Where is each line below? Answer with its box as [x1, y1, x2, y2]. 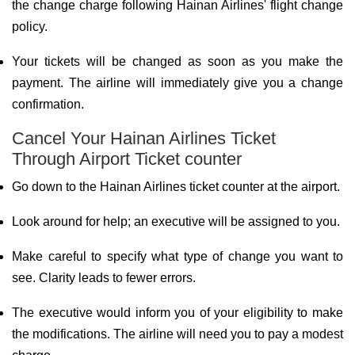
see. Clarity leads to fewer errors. [12, 271, 196, 284]
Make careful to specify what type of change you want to [12, 250, 343, 263]
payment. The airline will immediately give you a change [12, 76, 343, 90]
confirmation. [12, 97, 84, 111]
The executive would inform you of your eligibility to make [12, 306, 343, 319]
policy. [12, 20, 48, 33]
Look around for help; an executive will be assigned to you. [12, 215, 340, 228]
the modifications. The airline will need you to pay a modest [12, 327, 343, 341]
